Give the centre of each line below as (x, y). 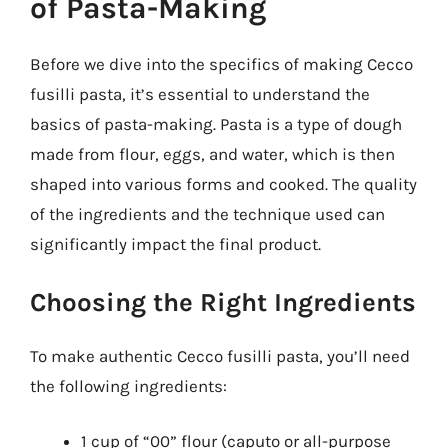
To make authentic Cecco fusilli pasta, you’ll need (220, 355)
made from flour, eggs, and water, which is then (212, 154)
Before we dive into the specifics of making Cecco (221, 64)
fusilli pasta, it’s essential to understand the (200, 94)
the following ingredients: (128, 385)
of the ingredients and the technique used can (207, 214)
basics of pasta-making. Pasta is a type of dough (216, 124)
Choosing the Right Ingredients (223, 302)
